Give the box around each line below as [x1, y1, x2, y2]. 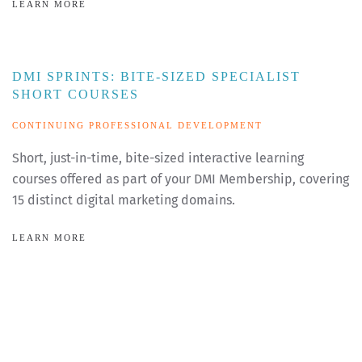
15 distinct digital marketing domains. [12, 192, 235, 208]
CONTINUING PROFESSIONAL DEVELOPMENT [12, 120, 263, 131]
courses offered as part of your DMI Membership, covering [12, 171, 349, 187]
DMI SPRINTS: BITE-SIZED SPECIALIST [12, 69, 301, 84]
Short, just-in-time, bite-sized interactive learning [12, 150, 304, 166]
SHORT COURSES [12, 87, 139, 102]
